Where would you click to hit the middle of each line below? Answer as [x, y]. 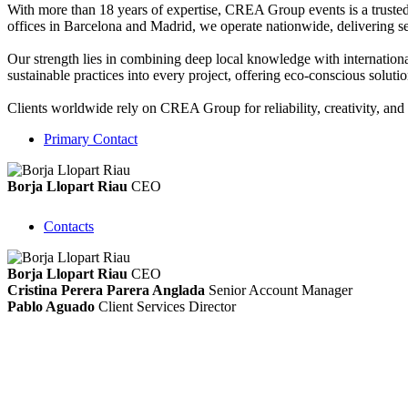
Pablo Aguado [51, 306]
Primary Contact [91, 138]
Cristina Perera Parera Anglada [106, 290]
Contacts [69, 226]
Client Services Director [167, 306]
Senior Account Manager [280, 290]
